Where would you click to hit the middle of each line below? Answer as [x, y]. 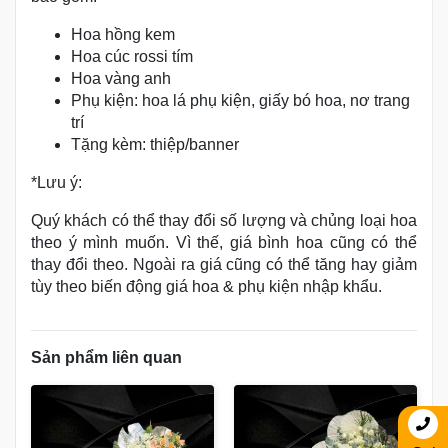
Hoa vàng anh [121, 78]
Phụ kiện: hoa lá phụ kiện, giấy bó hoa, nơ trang [240, 100]
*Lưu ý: [58, 182]
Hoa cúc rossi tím [132, 56]
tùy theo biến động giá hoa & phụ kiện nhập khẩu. [206, 286]
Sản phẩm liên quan [106, 357]
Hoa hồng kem [123, 34]
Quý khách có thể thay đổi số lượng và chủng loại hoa [224, 220]
